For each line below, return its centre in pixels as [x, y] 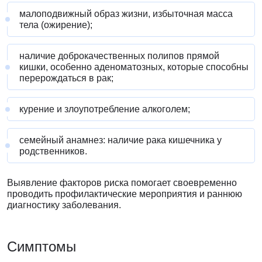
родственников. [53, 151]
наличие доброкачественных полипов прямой [119, 56]
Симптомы [42, 247]
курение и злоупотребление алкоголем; [105, 109]
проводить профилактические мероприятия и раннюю [125, 194]
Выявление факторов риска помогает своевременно [122, 183]
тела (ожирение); [56, 25]
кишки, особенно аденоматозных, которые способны [134, 67]
